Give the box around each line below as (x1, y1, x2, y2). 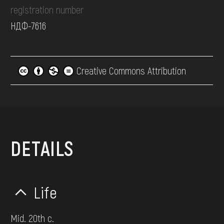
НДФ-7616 (10, 19, 46, 32)
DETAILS (10, 136, 73, 160)
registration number (10, 3, 84, 16)
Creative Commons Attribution (74, 64, 186, 77)
